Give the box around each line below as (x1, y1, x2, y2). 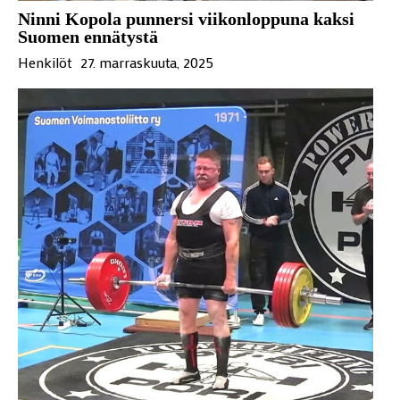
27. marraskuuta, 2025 (80, 52, 213, 71)
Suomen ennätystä (18, 26, 158, 46)
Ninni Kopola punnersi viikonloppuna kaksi (18, 8, 354, 29)
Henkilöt (18, 52, 71, 71)
